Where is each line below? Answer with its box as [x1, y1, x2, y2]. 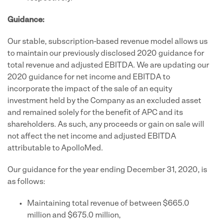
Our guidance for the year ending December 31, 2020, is [7, 166, 207, 174]
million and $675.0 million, [27, 212, 121, 220]
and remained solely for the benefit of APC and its [7, 109, 183, 117]
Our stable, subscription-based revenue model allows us [7, 38, 208, 46]
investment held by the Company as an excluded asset [7, 97, 201, 105]
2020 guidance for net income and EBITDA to [7, 74, 170, 81]
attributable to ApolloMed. [7, 145, 103, 152]
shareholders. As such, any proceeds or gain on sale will [7, 121, 204, 129]
